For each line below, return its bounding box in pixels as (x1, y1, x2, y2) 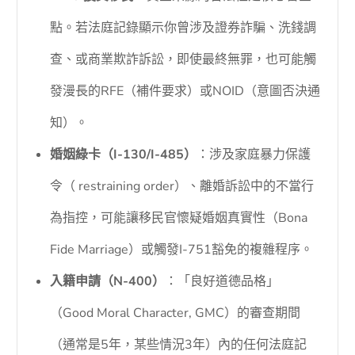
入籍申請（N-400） (50, 273, 166, 291)
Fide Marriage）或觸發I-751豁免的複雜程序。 (50, 241, 314, 259)
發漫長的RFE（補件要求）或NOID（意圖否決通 (50, 82, 321, 101)
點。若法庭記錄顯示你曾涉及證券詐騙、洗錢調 (50, 19, 317, 37)
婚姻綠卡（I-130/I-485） (50, 146, 197, 164)
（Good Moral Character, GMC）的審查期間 (50, 304, 301, 323)
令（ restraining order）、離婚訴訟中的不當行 (50, 177, 315, 196)
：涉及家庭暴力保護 (197, 146, 311, 164)
